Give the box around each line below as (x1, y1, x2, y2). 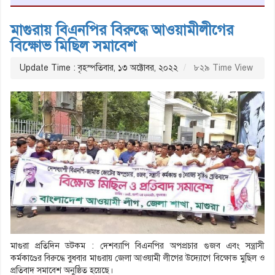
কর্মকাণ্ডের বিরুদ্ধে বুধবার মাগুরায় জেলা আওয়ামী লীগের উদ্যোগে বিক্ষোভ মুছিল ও (10, 253, 265, 264)
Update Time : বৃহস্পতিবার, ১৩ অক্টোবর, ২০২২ (20, 62, 178, 73)
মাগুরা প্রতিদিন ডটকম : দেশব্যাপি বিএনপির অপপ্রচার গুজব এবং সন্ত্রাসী (10, 241, 265, 252)
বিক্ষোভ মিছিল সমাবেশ (10, 36, 136, 55)
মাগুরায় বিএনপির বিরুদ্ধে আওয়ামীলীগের (10, 20, 234, 39)
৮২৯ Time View (192, 62, 253, 73)
